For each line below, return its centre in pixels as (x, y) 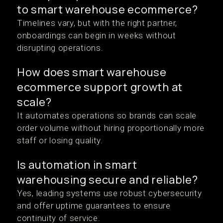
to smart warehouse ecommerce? (108, 10)
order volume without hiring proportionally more (111, 128)
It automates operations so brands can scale (107, 116)
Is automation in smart (77, 165)
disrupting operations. (60, 48)
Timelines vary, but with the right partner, (97, 23)
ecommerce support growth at (100, 87)
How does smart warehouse (92, 72)
